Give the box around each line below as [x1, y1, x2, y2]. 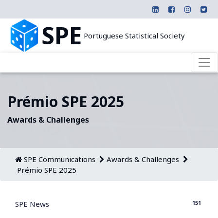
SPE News [15, 199, 49, 209]
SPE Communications [24, 154, 95, 164]
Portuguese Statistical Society [83, 30, 185, 40]
